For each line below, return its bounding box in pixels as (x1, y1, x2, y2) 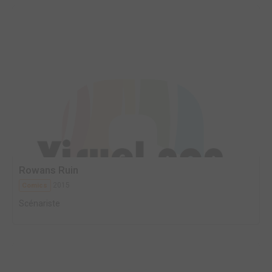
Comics (22, 182, 48, 189)
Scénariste (19, 199, 60, 208)
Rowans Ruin (19, 164, 78, 176)
